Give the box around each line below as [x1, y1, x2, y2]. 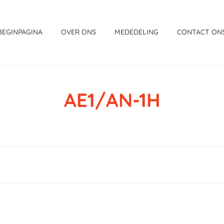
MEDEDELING [114, 27, 159, 36]
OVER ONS [61, 27, 96, 36]
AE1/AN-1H [63, 88, 160, 112]
